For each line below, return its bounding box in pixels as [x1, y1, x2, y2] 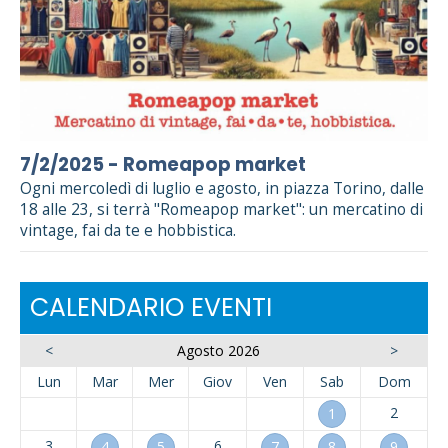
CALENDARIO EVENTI [30, 290, 272, 326]
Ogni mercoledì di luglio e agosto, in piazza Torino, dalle [20, 178, 424, 200]
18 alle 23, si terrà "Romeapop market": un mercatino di [20, 199, 423, 221]
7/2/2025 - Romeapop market [20, 152, 306, 178]
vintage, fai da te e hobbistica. [20, 220, 236, 242]
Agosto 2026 [176, 341, 260, 361]
